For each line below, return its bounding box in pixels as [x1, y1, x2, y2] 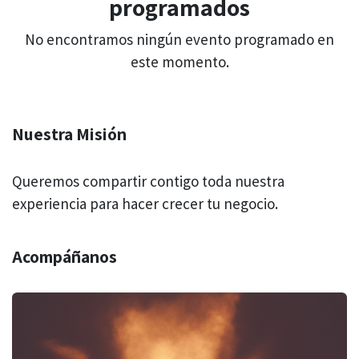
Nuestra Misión [12, 123, 127, 145]
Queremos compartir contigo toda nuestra [12, 171, 284, 191]
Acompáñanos [12, 245, 117, 268]
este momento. [130, 52, 229, 71]
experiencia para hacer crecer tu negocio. [12, 194, 278, 213]
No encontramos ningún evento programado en [25, 30, 334, 49]
